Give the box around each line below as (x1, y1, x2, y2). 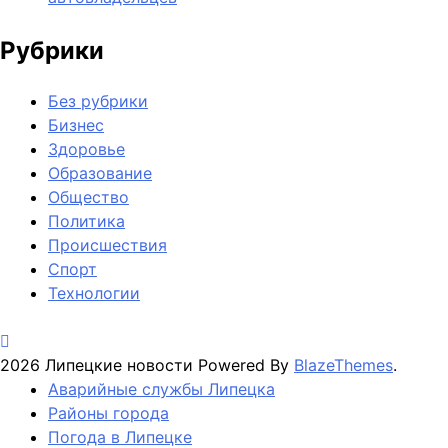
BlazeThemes (294, 354, 393, 375)
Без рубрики (48, 90, 148, 111)
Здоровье (48, 138, 125, 159)
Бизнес (48, 114, 104, 135)
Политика (48, 210, 125, 231)
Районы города (48, 402, 169, 423)
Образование (48, 162, 152, 183)
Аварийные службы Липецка (48, 378, 275, 399)
